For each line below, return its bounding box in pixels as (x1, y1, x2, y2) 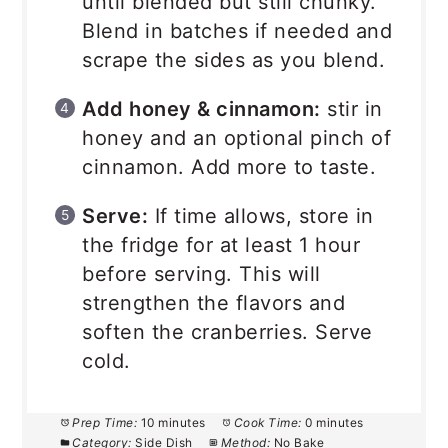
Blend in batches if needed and (82, 19, 393, 44)
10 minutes (140, 415, 206, 431)
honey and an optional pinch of (82, 126, 392, 151)
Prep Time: (72, 415, 138, 431)
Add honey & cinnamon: (82, 97, 321, 122)
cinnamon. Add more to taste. (82, 155, 377, 180)
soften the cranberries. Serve (82, 320, 373, 345)
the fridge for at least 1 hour (82, 233, 361, 258)
